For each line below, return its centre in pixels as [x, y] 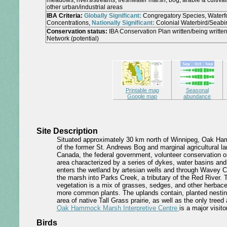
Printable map [142, 90]
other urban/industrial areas [85, 7]
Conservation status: [77, 31]
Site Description [67, 131]
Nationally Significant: [123, 23]
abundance [197, 96]
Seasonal [197, 90]
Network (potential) [73, 39]
